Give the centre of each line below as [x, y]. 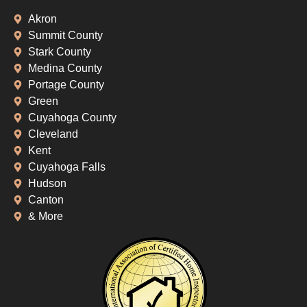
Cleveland [53, 134]
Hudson [48, 184]
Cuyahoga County [73, 118]
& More [46, 217]
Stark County [60, 52]
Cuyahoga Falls [67, 167]
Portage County [66, 85]
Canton [46, 200]
